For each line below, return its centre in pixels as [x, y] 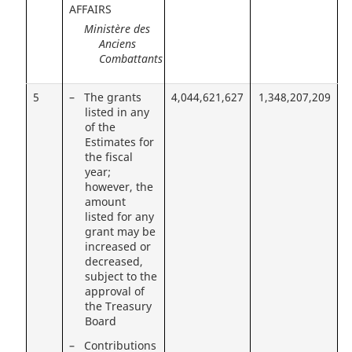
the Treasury [119, 307]
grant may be [121, 232]
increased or [118, 247]
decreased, [114, 262]
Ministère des [117, 29]
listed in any [117, 113]
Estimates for [120, 143]
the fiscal [109, 158]
